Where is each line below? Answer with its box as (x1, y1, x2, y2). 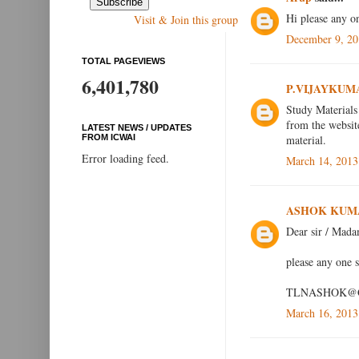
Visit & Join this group (134, 12, 238, 28)
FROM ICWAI (82, 132, 135, 143)
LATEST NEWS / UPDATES (82, 123, 192, 133)
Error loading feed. (82, 151, 169, 167)
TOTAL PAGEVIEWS (82, 56, 165, 67)
